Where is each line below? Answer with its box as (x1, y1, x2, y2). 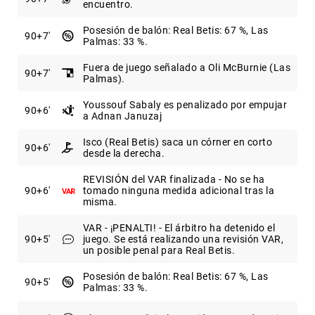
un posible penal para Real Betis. (82, 245, 235, 257)
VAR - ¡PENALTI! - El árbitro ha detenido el (82, 222, 275, 234)
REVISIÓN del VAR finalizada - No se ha (82, 174, 265, 186)
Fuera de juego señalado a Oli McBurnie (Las (82, 62, 290, 74)
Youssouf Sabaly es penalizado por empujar (82, 99, 287, 111)
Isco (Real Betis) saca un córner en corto (82, 136, 272, 148)
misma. (82, 196, 117, 208)
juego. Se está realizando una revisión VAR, (82, 233, 283, 245)
